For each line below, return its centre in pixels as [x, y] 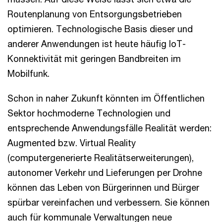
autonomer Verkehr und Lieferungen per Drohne [105, 172]
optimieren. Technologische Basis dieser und [100, 29]
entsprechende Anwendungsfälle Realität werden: [110, 128]
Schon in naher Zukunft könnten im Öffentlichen [106, 98]
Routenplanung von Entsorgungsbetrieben [95, 14]
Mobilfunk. [30, 73]
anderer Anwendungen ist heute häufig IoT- [97, 44]
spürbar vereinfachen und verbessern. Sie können [109, 202]
